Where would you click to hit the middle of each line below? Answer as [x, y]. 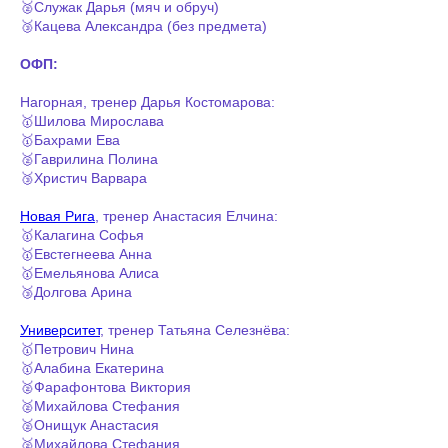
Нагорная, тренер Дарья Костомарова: [147, 101]
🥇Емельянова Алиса [89, 272]
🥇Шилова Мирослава [92, 120]
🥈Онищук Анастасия [89, 424]
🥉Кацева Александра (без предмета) [143, 25]
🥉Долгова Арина [76, 291]
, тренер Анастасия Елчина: [186, 215]
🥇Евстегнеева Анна [86, 253]
